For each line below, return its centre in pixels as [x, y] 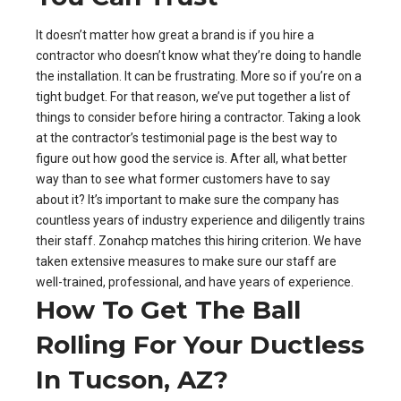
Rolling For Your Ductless [200, 344]
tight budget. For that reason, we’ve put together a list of [193, 96]
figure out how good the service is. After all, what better [192, 158]
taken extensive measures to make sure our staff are [186, 261]
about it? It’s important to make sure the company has [188, 199]
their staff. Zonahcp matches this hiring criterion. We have [199, 240]
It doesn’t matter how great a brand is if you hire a [175, 34]
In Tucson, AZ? [132, 379]
